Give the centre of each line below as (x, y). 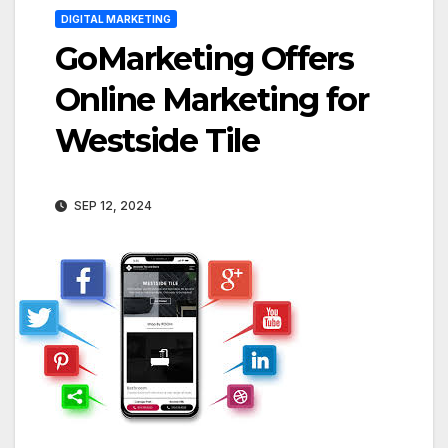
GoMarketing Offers (204, 58)
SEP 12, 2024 (111, 205)
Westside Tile (157, 140)
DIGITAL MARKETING (116, 19)
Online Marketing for (211, 99)
